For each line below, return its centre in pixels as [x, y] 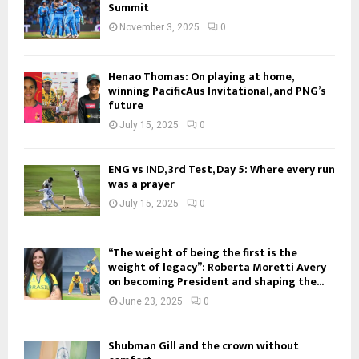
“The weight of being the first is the [203, 253]
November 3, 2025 [159, 27]
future [126, 105]
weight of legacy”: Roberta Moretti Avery [217, 268]
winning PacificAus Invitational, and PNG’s [217, 91]
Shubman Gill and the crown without [204, 346]
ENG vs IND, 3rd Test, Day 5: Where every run [222, 169]
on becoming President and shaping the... [216, 282]
